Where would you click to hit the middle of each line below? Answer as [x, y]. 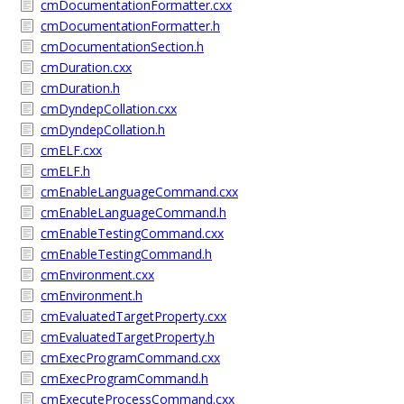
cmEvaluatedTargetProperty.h [128, 337]
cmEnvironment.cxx [97, 275]
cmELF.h [65, 171]
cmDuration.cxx [86, 67]
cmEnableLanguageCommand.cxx [139, 192]
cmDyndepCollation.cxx [109, 109]
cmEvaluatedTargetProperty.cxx [133, 316]
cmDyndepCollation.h [103, 129]
